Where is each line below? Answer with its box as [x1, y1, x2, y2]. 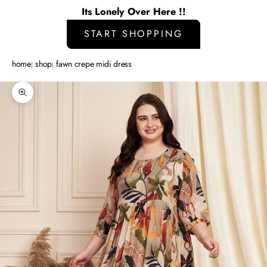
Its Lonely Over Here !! [81, 4, 186, 18]
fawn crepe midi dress [56, 57, 132, 70]
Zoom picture [22, 92, 70, 105]
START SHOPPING [84, 27, 183, 41]
